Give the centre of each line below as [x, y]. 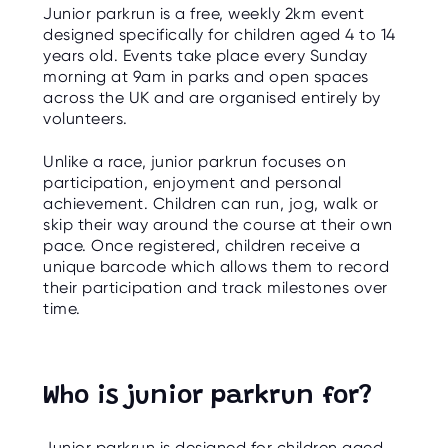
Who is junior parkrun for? [207, 397]
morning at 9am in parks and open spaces [206, 77]
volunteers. [85, 119]
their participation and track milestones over [215, 287]
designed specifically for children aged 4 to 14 [219, 35]
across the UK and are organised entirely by [212, 98]
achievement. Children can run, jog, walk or [211, 203]
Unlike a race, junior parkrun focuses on [194, 161]
